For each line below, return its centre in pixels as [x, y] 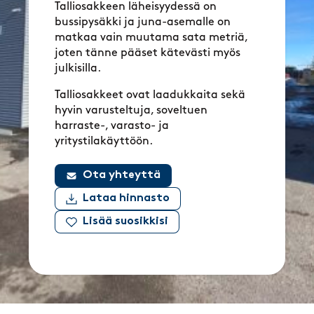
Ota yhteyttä [122, 176]
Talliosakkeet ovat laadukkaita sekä [150, 95]
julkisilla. [78, 68]
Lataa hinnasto [127, 199]
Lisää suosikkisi [126, 222]
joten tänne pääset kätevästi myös [148, 53]
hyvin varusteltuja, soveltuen [131, 110]
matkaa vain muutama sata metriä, [151, 37]
